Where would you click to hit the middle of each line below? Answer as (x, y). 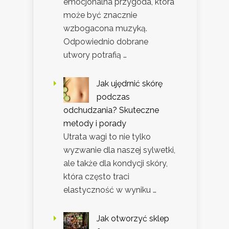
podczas (113, 97)
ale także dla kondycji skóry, (116, 164)
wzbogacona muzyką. (105, 29)
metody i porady (95, 124)
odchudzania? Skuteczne (111, 110)
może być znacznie (100, 15)
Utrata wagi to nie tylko (107, 137)
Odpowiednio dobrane (106, 42)
